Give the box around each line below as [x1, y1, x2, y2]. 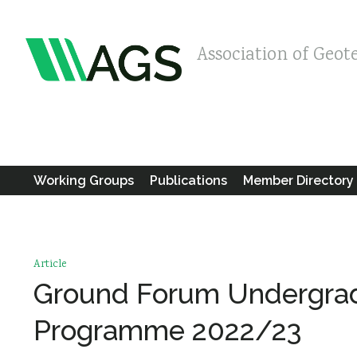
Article [33, 256, 67, 273]
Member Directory [242, 173, 354, 188]
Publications [149, 173, 227, 188]
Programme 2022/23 [33, 314, 302, 347]
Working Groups [33, 173, 134, 188]
